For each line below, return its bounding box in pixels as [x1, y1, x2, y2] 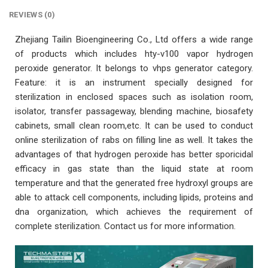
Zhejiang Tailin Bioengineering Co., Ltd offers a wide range [15, 34, 253, 45]
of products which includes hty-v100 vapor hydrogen [15, 48, 253, 60]
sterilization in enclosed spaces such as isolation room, [15, 92, 253, 103]
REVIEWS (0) [9, 10, 55, 20]
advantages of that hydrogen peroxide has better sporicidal [15, 149, 253, 160]
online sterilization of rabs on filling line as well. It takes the [15, 135, 253, 146]
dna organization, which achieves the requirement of [15, 206, 253, 218]
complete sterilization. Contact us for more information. [15, 221, 236, 232]
